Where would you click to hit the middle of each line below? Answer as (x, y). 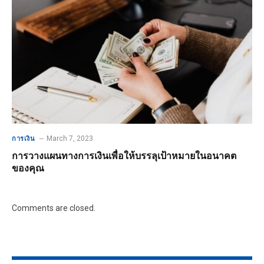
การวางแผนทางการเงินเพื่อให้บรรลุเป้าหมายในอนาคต (124, 156)
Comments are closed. (54, 208)
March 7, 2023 (70, 139)
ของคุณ (28, 169)
